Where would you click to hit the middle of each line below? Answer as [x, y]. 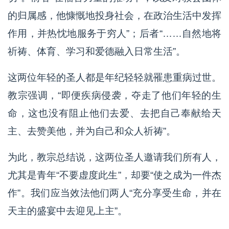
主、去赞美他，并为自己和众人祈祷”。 [92, 131]
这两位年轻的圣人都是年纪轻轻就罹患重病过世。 [114, 77]
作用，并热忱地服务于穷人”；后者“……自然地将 [114, 33]
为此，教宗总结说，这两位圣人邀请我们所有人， [114, 157]
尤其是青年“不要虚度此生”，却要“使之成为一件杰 [114, 175]
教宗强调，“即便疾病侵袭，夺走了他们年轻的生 [114, 95]
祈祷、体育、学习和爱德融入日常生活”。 [97, 51]
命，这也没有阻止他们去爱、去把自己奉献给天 [114, 113]
